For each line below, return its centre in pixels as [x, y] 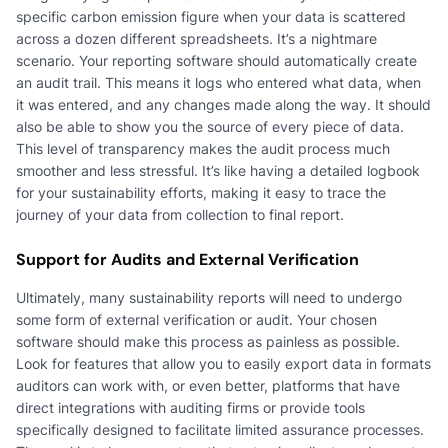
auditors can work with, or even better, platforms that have [208, 385]
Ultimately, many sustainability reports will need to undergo [209, 297]
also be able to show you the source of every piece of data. [210, 126]
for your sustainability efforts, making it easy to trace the [201, 192]
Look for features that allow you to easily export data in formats [223, 363]
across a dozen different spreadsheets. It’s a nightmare [196, 38]
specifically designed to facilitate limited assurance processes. [220, 429]
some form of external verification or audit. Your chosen [196, 319]
